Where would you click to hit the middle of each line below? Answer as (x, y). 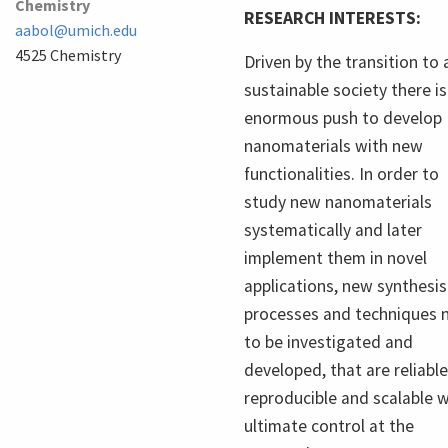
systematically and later (333, 229)
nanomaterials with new (333, 145)
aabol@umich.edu (76, 29)
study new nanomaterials (338, 201)
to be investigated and (328, 341)
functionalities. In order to (341, 173)
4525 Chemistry (68, 54)
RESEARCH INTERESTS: (332, 17)
